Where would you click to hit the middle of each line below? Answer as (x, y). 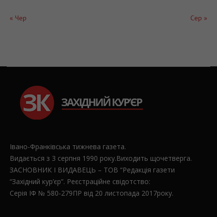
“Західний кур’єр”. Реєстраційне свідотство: (80, 181)
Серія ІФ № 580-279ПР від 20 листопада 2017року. (92, 193)
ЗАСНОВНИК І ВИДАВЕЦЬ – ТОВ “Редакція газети (93, 170)
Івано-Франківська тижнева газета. (68, 147)
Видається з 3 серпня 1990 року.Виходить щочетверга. (101, 158)
